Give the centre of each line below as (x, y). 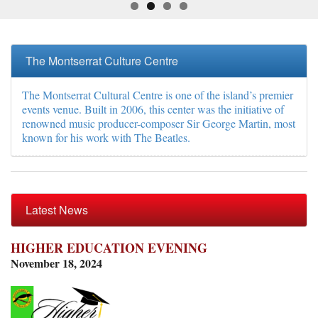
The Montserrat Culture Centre (102, 61)
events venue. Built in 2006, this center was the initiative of (153, 109)
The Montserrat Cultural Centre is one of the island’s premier (158, 95)
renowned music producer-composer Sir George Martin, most (159, 124)
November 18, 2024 (56, 263)
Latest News (57, 210)
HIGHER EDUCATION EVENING (109, 248)
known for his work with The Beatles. (106, 138)
